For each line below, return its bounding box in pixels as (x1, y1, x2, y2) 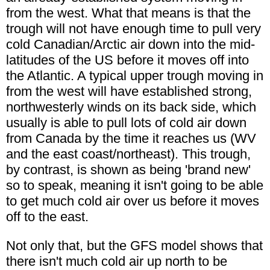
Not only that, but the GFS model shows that (6, 238, 263, 254)
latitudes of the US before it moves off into (6, 52, 249, 68)
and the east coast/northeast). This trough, (6, 146, 251, 162)
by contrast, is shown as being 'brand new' (6, 162, 251, 178)
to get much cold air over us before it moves (6, 193, 259, 209)
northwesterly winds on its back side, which (6, 99, 256, 115)
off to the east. (6, 209, 89, 225)
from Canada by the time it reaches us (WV (6, 131, 256, 146)
